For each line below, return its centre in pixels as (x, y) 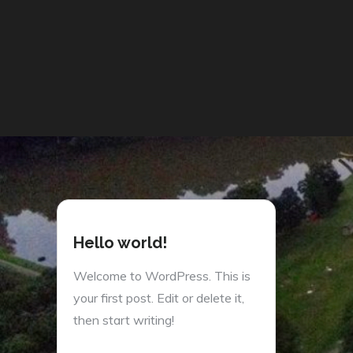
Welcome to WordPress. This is (162, 275)
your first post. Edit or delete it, (159, 297)
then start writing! (124, 320)
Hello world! (120, 242)
